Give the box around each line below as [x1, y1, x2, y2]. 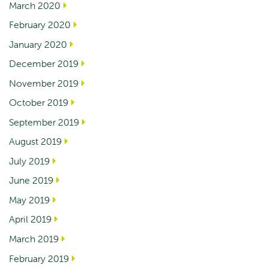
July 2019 [9, 154, 50, 167]
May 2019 [9, 193, 50, 206]
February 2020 [9, 19, 71, 31]
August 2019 [9, 135, 62, 148]
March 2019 [9, 232, 59, 245]
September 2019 [9, 115, 79, 128]
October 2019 [9, 96, 68, 109]
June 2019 [9, 174, 53, 187]
